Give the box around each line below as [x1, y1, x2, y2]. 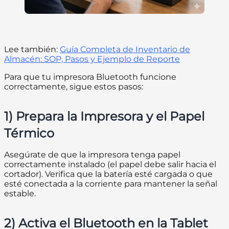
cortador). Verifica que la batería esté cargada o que [4, 169, 213, 179]
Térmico [4, 126, 54, 141]
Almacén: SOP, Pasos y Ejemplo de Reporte [4, 54, 180, 64]
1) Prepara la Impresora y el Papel [4, 109, 204, 124]
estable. [4, 189, 36, 199]
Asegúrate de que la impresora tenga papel [4, 150, 180, 160]
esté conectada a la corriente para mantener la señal [4, 179, 217, 189]
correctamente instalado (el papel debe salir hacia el [4, 159, 216, 170]
